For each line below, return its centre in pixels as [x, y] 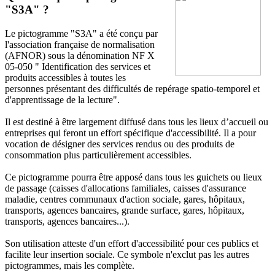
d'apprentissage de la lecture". [62, 99]
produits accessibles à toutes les [65, 77]
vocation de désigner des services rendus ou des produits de [120, 144]
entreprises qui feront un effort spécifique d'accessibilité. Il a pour [130, 133]
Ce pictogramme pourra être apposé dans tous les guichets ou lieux [134, 177]
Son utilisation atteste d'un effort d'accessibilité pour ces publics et [132, 243]
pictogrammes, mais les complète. [70, 265]
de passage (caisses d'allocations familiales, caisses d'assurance [126, 188]
